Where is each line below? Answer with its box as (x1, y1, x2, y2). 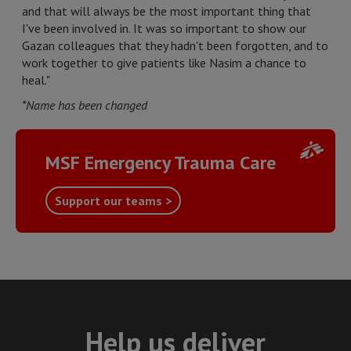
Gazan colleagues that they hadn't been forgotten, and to (22, 38, 328, 53)
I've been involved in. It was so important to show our (22, 20, 306, 36)
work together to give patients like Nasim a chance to (22, 55, 306, 71)
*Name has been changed (22, 97, 147, 113)
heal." (22, 72, 50, 88)
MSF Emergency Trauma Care (45, 150, 276, 175)
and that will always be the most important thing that (22, 3, 311, 19)
